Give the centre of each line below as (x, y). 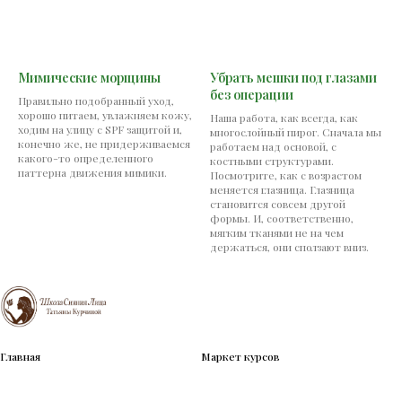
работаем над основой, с (273, 147)
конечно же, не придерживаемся (104, 144)
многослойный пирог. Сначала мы (296, 132)
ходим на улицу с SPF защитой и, (100, 130)
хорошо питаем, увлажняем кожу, (105, 115)
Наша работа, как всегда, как (284, 118)
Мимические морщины (89, 78)
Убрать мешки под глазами (293, 78)
